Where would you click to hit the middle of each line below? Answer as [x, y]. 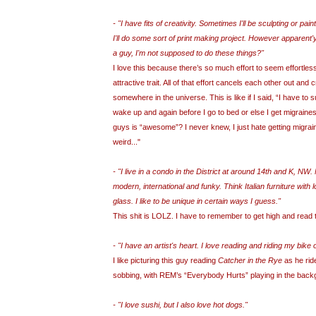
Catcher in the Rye [250, 261]
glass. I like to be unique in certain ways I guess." [197, 201]
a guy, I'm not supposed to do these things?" [188, 53]
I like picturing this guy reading [165, 261]
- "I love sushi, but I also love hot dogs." [180, 305]
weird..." [127, 142]
